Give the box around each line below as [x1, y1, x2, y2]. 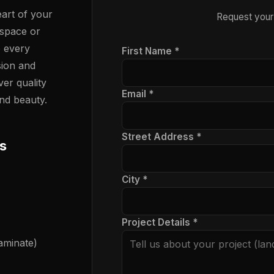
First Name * [122, 45, 179, 57]
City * [122, 174, 147, 185]
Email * [122, 88, 154, 100]
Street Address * [122, 131, 201, 143]
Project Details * [122, 217, 198, 228]
